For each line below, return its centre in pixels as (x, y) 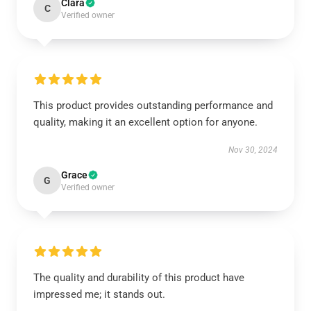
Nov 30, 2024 (253, 150)
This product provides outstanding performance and (153, 106)
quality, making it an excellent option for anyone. (145, 122)
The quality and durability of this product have (139, 278)
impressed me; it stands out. (99, 294)
